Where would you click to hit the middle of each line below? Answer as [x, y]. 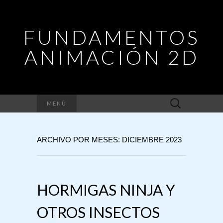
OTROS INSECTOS [98, 212]
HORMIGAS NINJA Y [106, 190]
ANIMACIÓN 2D [111, 57]
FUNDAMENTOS [111, 37]
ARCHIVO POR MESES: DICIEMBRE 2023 [109, 140]
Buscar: [176, 100]
